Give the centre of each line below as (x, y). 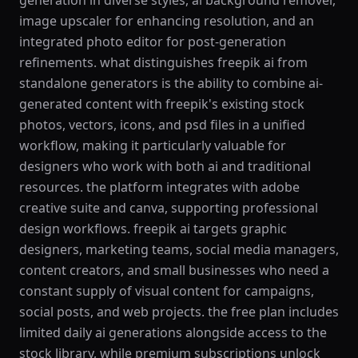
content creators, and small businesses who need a (174, 270)
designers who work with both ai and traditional (165, 166)
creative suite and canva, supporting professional (169, 208)
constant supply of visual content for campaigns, (167, 291)
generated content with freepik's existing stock (162, 104)
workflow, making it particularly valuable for (153, 145)
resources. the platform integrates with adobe (159, 187)
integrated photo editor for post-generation (153, 42)
